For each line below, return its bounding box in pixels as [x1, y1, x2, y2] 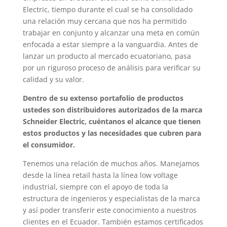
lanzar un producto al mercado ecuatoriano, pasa [22, 51, 191, 61]
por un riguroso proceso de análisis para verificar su [22, 62, 201, 72]
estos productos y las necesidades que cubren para [22, 128, 201, 138]
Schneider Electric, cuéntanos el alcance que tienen [22, 116, 201, 126]
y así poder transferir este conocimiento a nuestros [22, 205, 197, 215]
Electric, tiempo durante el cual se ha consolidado [22, 4, 193, 14]
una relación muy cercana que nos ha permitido [22, 16, 186, 26]
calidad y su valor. [22, 74, 84, 84]
